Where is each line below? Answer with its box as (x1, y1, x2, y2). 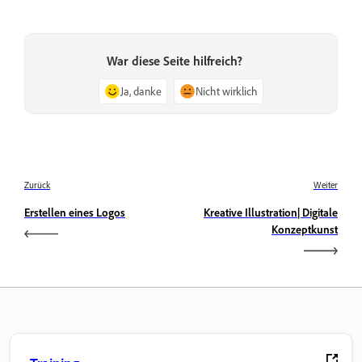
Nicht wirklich (196, 83, 258, 98)
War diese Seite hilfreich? (107, 52, 242, 69)
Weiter (314, 179, 338, 191)
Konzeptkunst (271, 221, 338, 236)
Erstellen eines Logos (24, 204, 125, 219)
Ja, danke (120, 83, 162, 98)
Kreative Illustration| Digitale (204, 204, 338, 219)
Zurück (24, 179, 50, 191)
